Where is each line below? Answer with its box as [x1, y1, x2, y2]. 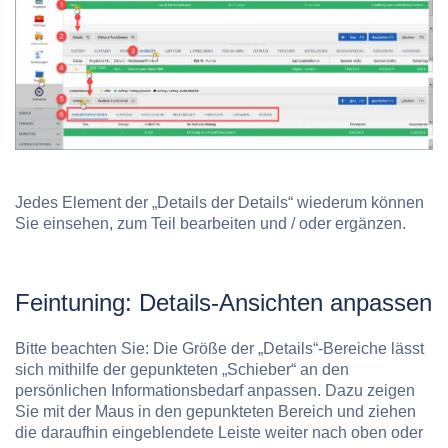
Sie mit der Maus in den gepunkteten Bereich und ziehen [15, 402, 416, 420]
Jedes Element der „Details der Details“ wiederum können [15, 194, 424, 212]
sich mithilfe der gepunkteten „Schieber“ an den [15, 360, 349, 378]
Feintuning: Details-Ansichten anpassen [15, 288, 432, 316]
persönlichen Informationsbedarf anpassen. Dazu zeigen [15, 381, 415, 399]
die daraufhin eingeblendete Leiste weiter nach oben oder [15, 423, 423, 441]
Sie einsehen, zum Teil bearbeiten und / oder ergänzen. [15, 215, 406, 233]
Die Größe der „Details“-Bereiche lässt [153, 339, 424, 357]
